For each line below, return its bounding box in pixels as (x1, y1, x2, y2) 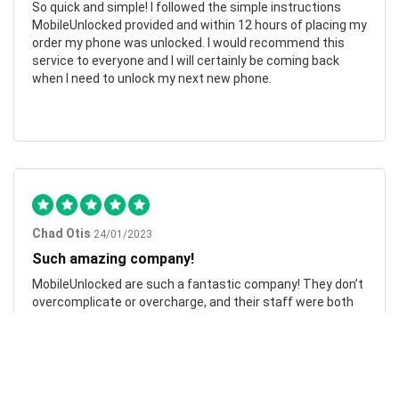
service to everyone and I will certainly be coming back (32, 53, 339, 69)
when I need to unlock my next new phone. (32, 71, 272, 86)
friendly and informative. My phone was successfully (32, 313, 332, 328)
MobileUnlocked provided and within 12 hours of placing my (32, 18, 367, 33)
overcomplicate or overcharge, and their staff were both (32, 295, 354, 310)
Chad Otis (32, 226, 91, 241)
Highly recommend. (32, 348, 142, 363)
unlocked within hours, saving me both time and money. (32, 330, 347, 346)
